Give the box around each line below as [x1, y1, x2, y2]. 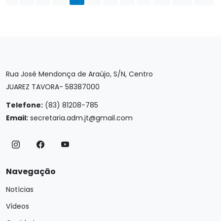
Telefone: [6, 100, 43, 110]
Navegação [6, 166, 56, 177]
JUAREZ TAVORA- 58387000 [6, 82, 100, 92]
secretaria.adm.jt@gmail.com [30, 113, 133, 123]
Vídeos [6, 201, 29, 211]
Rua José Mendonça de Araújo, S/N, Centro [6, 69, 153, 79]
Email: [6, 113, 28, 123]
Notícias [6, 184, 34, 194]
